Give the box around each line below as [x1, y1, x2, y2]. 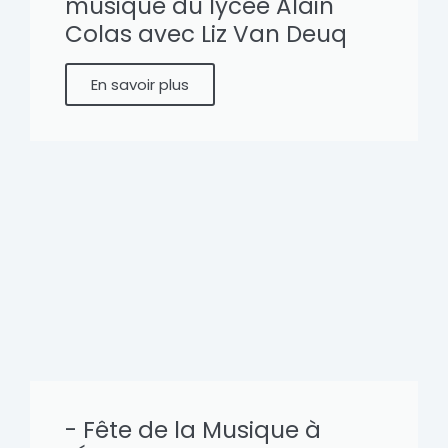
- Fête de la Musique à [65, 414, 321, 446]
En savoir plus [91, 74, 189, 95]
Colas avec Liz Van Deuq [65, 18, 347, 50]
